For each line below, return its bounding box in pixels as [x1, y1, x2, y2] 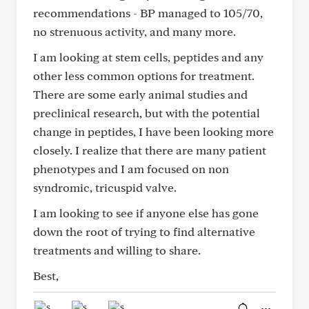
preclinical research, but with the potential [33, 106, 260, 120]
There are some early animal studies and [33, 87, 248, 101]
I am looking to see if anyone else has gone [33, 206, 259, 220]
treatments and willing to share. [33, 243, 201, 257]
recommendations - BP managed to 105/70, [33, 6, 263, 20]
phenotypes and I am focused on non [33, 161, 229, 176]
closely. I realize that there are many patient [33, 143, 266, 157]
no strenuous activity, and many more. [33, 24, 236, 39]
